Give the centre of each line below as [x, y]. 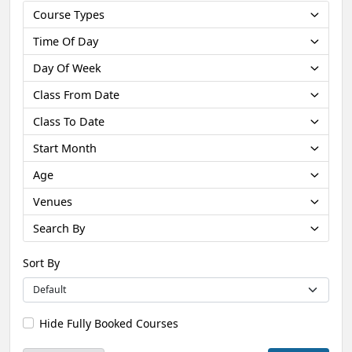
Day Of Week [67, 68]
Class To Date [69, 121]
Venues [53, 201]
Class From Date [76, 94]
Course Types [69, 14]
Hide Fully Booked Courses [109, 323]
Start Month [65, 148]
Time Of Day [66, 41]
